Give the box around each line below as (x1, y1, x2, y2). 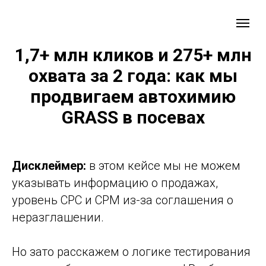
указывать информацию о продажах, (12, 176, 218, 190)
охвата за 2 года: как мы (28, 65, 237, 86)
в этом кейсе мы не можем (89, 159, 240, 173)
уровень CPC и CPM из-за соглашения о (12, 193, 233, 207)
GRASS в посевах (61, 107, 205, 128)
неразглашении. (12, 210, 104, 224)
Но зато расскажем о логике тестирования (12, 245, 251, 259)
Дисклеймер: (12, 159, 89, 173)
